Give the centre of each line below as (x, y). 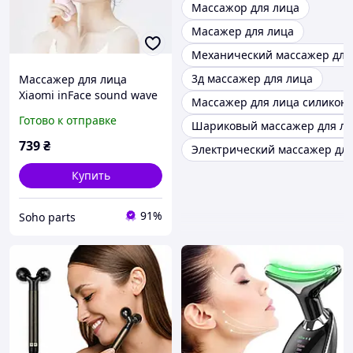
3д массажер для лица (252, 79)
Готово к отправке (68, 121)
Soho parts (47, 217)
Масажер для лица (243, 32)
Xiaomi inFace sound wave (88, 95)
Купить (91, 176)
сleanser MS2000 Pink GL (85, 111)
